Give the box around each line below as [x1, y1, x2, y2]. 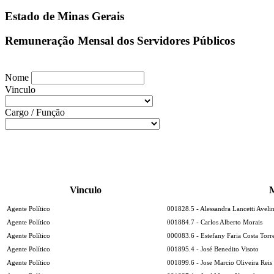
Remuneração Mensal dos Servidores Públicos [5, 34, 235, 48]
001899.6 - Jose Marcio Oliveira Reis [167, 259, 272, 266]
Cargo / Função [5, 106, 65, 117]
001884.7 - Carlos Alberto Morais [167, 218, 262, 226]
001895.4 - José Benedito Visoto [167, 245, 259, 253]
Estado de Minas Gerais [5, 9, 124, 23]
